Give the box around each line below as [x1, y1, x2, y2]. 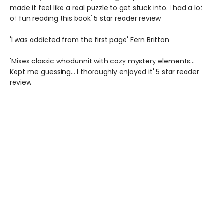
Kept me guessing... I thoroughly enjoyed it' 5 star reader [10, 67, 199, 77]
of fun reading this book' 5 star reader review [10, 14, 161, 24]
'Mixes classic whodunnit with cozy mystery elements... [10, 56, 195, 66]
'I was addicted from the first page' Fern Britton [10, 35, 169, 45]
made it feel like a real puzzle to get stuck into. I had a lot [10, 3, 203, 13]
